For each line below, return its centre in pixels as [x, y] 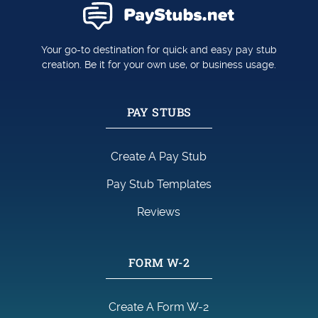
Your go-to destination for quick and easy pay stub [159, 50]
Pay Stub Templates [159, 185]
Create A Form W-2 [159, 307]
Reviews [159, 212]
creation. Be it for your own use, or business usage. [159, 65]
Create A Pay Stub [159, 157]
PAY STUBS [159, 112]
